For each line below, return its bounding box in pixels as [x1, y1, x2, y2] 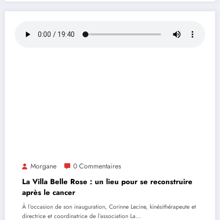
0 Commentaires [73, 161, 121, 171]
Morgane [30, 161, 56, 171]
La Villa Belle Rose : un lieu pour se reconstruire [22, 176, 192, 188]
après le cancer [22, 187, 75, 198]
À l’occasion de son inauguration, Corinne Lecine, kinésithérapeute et [22, 202, 196, 212]
